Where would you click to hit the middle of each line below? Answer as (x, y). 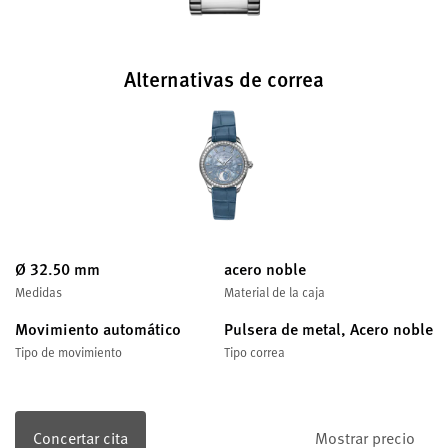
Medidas (38, 291)
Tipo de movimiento (68, 351)
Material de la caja (274, 291)
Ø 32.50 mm (57, 268)
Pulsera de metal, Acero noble (328, 328)
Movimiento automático (98, 328)
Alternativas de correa (224, 78)
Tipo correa (254, 351)
